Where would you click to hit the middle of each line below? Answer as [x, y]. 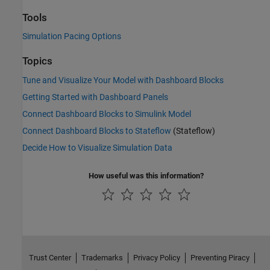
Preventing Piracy [220, 257]
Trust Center [50, 257]
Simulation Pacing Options [72, 36]
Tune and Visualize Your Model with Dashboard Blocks [123, 80]
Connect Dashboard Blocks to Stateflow [97, 130]
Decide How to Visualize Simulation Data [97, 147]
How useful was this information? [146, 175]
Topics [37, 61]
